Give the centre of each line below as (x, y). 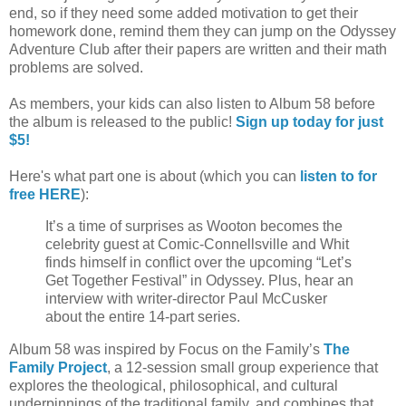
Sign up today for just (309, 121)
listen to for (338, 176)
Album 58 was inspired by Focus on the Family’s (166, 350)
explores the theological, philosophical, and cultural (174, 386)
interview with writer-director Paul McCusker (186, 299)
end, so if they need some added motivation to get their (184, 13)
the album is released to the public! (122, 121)
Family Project (58, 368)
